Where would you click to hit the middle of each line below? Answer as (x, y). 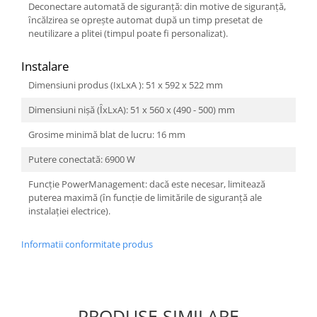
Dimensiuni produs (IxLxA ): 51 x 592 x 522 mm (126, 85)
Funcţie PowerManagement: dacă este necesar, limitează (147, 184)
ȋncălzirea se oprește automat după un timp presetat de (145, 19)
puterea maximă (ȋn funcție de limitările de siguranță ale (145, 197)
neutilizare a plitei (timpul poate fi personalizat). (128, 33)
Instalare (45, 66)
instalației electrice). (69, 211)
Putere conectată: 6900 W (82, 159)
